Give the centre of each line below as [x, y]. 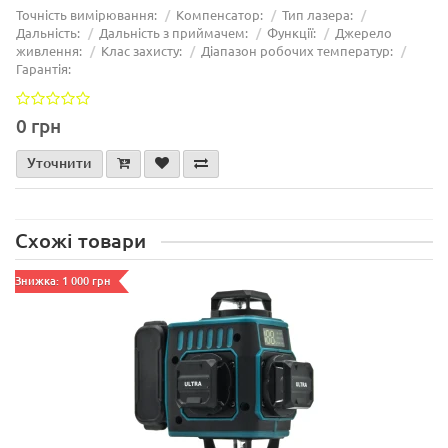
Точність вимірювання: [86, 14]
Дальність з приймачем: [173, 32]
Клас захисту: [141, 50]
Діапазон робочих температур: [297, 50]
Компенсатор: [219, 14]
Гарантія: [43, 68]
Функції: [291, 32]
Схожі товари [80, 240]
